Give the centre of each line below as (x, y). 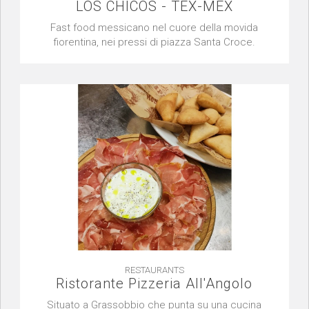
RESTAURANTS (154, 270)
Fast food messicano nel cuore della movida (154, 27)
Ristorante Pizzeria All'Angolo (154, 284)
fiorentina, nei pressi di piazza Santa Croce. (154, 42)
